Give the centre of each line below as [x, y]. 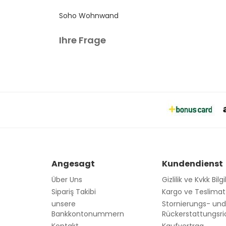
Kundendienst [193, 164]
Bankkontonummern [88, 214]
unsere [64, 204]
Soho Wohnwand [89, 16]
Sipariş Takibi [74, 192]
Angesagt [73, 164]
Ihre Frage [82, 40]
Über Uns [67, 180]
